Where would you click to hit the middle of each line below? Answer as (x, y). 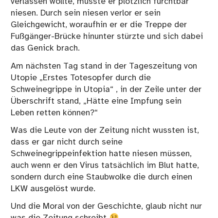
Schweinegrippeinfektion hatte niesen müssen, (101, 154)
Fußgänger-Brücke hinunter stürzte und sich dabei (107, 37)
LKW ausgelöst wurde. (53, 189)
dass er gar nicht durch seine (67, 142)
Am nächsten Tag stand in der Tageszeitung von (104, 66)
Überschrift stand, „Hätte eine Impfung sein (96, 101)
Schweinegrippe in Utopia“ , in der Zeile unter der (106, 89)
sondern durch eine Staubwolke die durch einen (102, 177)
